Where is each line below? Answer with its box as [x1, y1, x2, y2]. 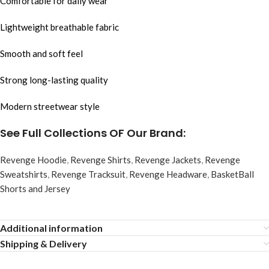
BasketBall [211, 169, 254, 180]
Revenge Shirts [70, 154, 131, 166]
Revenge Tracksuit [51, 169, 125, 180]
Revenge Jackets [134, 154, 201, 166]
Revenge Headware [129, 169, 207, 180]
